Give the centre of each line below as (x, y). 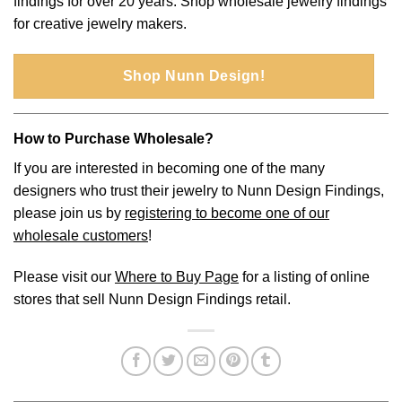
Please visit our (64, 276)
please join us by (69, 214)
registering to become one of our (227, 214)
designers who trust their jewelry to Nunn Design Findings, (199, 191)
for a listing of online (304, 276)
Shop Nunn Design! (194, 76)
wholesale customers (81, 236)
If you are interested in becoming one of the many (169, 169)
